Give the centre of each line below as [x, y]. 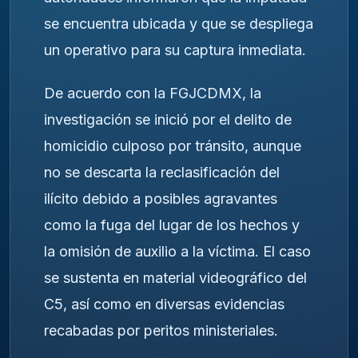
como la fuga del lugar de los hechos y [172, 225]
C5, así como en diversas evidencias [164, 304]
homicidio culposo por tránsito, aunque [173, 146]
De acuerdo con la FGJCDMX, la [153, 93]
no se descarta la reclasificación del [162, 173]
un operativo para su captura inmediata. [175, 50]
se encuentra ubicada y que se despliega [179, 23]
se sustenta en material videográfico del [175, 278]
